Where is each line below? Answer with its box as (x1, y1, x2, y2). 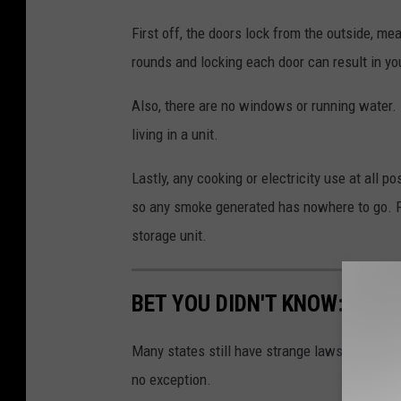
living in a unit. (132, 124, 218, 143)
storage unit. (132, 226, 207, 244)
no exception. (132, 370, 211, 388)
